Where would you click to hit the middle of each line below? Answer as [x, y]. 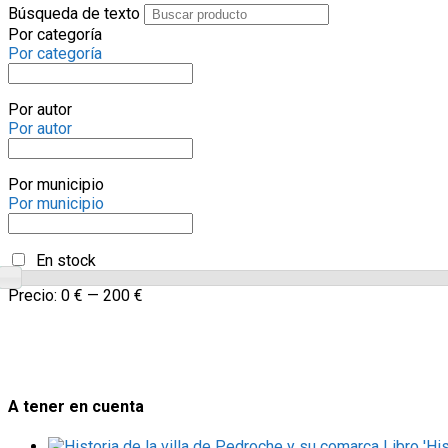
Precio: [34, 296]
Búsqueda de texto [74, 14]
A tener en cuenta [76, 406]
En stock [66, 261]
